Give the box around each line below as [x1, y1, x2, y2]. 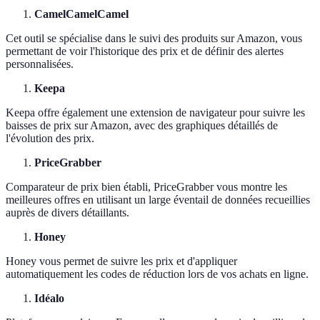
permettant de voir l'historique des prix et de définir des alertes [6, 45, 284, 58]
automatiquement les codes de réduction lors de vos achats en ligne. [6, 268, 309, 281]
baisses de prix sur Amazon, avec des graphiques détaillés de [6, 119, 278, 132]
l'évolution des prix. [6, 132, 94, 145]
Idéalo [34, 292, 64, 305]
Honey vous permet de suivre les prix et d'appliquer [6, 255, 237, 268]
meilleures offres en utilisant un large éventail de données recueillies [6, 194, 310, 206]
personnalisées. [6, 58, 74, 71]
